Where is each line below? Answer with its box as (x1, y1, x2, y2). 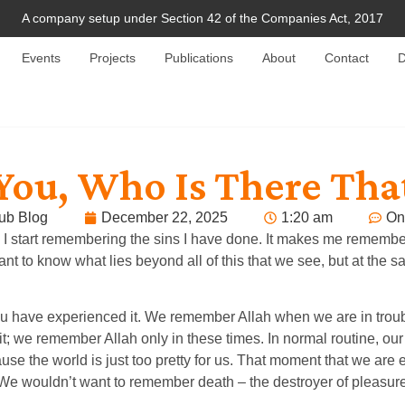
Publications (165, 51, 234, 65)
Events (22, 51, 61, 65)
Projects (89, 51, 137, 65)
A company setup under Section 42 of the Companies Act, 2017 (22, 11, 383, 25)
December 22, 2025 (101, 210, 228, 225)
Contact (325, 51, 370, 65)
